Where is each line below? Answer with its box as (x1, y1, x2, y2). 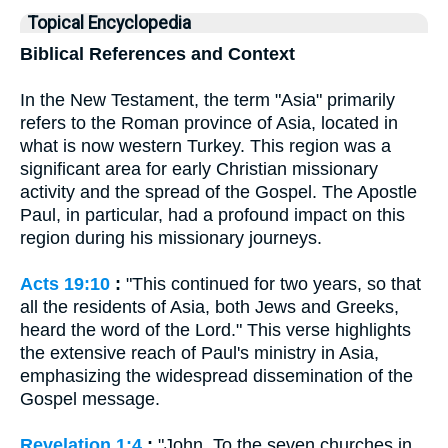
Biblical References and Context (20, 44, 295, 64)
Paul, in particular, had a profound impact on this (20, 205, 405, 225)
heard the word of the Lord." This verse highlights (20, 320, 411, 340)
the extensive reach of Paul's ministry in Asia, (20, 343, 379, 363)
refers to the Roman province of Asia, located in (20, 113, 398, 133)
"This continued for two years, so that (121, 274, 421, 294)
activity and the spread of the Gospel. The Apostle (20, 182, 417, 202)
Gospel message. (20, 389, 160, 409)
